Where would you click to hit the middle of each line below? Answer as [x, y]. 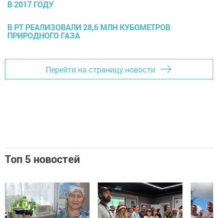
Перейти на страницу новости [100, 69]
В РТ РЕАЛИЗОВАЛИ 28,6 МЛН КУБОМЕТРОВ [89, 27]
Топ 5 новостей [42, 159]
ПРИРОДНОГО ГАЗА [44, 36]
